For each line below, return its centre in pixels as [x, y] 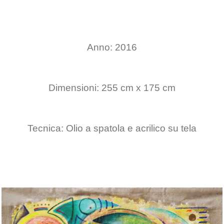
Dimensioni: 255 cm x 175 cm [112, 88]
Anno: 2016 [112, 47]
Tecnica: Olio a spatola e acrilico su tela [112, 128]
